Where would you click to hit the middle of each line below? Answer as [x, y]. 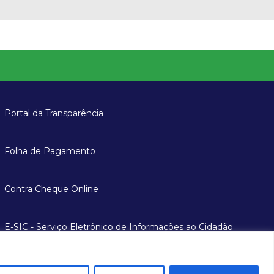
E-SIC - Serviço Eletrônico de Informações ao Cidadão [118, 227]
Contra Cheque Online [51, 189]
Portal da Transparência [54, 113]
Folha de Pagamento [50, 151]
